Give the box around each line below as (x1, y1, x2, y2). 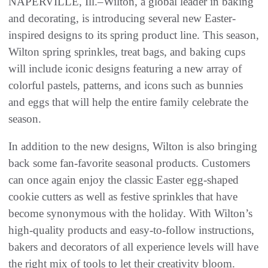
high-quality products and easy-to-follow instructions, (8, 223, 254, 236)
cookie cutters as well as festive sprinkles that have (8, 190, 237, 203)
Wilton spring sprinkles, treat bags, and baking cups (8, 45, 245, 58)
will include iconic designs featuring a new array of (8, 62, 242, 75)
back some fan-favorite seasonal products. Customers (8, 156, 250, 169)
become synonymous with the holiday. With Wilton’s (8, 206, 252, 220)
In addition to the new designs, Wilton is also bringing (8, 139, 257, 153)
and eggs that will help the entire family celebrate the (8, 95, 248, 108)
